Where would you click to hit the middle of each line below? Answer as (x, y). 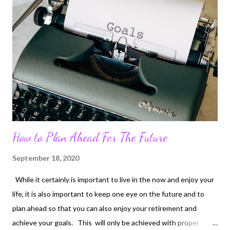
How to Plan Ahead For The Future (90, 137)
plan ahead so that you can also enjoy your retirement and (104, 208)
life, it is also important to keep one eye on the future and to (108, 194)
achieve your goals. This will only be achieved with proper (106, 222)
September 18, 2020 (46, 158)
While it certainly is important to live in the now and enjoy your (113, 179)
